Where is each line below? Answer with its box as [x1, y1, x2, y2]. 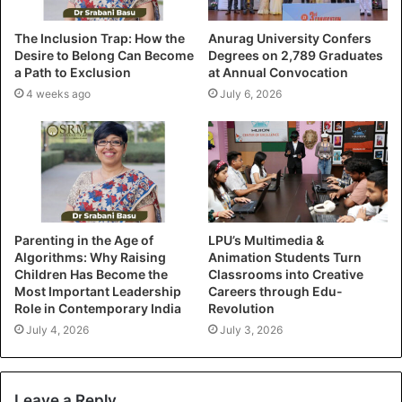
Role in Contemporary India [14, 301, 181, 317]
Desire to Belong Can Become [14, 48, 194, 64]
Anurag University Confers [208, 31, 371, 47]
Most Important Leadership [14, 284, 181, 300]
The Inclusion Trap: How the [14, 31, 185, 47]
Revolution [208, 301, 275, 317]
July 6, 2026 [220, 87, 282, 101]
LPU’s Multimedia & [208, 232, 324, 249]
